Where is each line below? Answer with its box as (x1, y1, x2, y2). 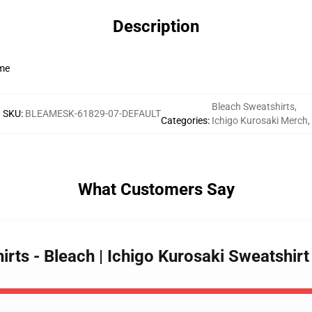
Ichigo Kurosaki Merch (211, 115, 308, 126)
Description (113, 17, 199, 36)
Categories (160, 115, 208, 126)
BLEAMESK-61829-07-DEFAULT (24, 108, 161, 119)
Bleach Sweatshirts (211, 101, 295, 112)
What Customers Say (77, 180, 235, 199)
